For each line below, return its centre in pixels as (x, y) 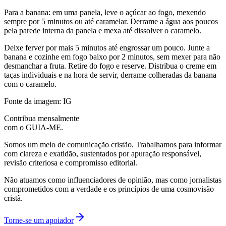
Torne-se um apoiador (39, 220)
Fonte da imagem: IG (38, 101)
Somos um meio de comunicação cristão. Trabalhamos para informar (113, 144)
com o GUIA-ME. (34, 127)
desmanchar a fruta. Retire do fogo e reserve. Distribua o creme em (110, 66)
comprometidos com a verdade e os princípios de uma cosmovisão (109, 189)
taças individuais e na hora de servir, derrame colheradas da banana (110, 75)
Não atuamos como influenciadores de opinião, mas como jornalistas (113, 180)
